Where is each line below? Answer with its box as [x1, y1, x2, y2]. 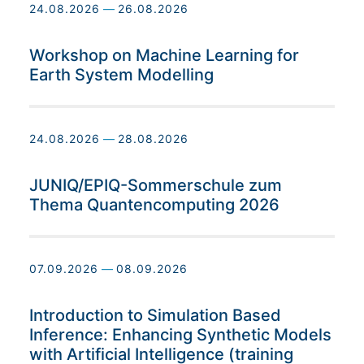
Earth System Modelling [29, 65, 214, 85]
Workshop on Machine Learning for [29, 45, 299, 66]
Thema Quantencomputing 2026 [29, 195, 279, 215]
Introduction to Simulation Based [29, 305, 281, 326]
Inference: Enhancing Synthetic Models [29, 325, 331, 345]
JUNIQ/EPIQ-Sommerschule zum [29, 175, 282, 196]
